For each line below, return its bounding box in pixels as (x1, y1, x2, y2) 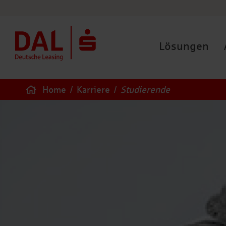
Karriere (77, 85, 110, 95)
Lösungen (159, 40, 209, 52)
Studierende (121, 85, 170, 95)
